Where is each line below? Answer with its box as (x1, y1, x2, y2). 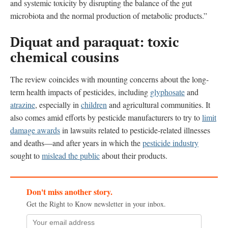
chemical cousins (10, 48, 119, 66)
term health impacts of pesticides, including (10, 86, 150, 97)
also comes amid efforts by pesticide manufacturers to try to (10, 111, 202, 123)
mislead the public (42, 150, 100, 161)
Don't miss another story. (26, 186, 112, 198)
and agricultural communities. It (107, 99, 210, 110)
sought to (10, 150, 42, 161)
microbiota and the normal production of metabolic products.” (10, 10, 207, 21)
